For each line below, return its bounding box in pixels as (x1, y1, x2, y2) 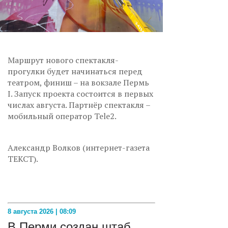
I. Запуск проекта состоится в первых (8, 88, 153, 99)
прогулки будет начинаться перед (8, 65, 142, 77)
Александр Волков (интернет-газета (8, 141, 150, 153)
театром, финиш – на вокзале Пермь (8, 76, 149, 88)
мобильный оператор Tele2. (8, 110, 117, 122)
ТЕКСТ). (8, 153, 38, 164)
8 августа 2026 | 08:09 (8, 207, 76, 215)
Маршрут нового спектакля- (8, 54, 119, 66)
